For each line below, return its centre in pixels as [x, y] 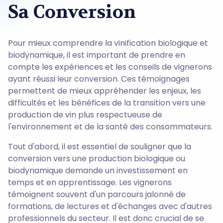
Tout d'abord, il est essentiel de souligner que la [100, 146]
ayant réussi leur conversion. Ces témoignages [99, 79]
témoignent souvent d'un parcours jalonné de [97, 194]
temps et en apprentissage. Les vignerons [90, 182]
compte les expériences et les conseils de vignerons [110, 67]
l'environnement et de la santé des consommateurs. [110, 126]
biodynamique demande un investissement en [98, 170]
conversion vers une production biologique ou [97, 158]
